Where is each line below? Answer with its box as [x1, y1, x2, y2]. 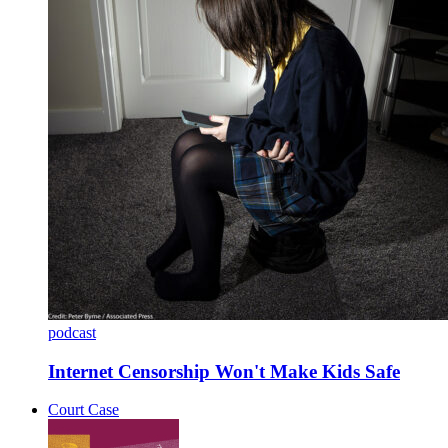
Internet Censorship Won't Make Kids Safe [48, 360, 400, 382]
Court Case [48, 401, 119, 419]
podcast [48, 323, 96, 341]
